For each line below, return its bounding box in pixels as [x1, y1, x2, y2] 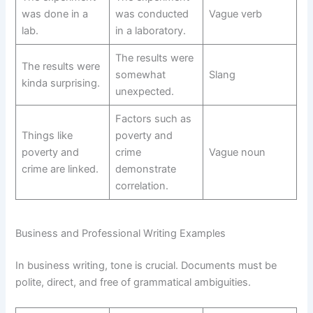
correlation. [115, 179, 168, 192]
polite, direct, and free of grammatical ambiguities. [15, 276, 252, 289]
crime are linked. [21, 162, 99, 175]
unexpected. [115, 85, 174, 98]
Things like [21, 129, 73, 142]
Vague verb [208, 7, 262, 20]
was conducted [115, 7, 189, 20]
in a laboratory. [115, 24, 186, 37]
